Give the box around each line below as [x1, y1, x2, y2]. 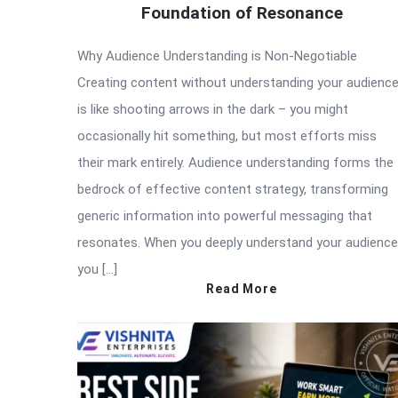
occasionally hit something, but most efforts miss [77, 127, 377, 144]
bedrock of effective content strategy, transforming [77, 180, 388, 197]
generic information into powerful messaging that [77, 207, 372, 224]
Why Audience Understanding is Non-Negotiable [77, 47, 357, 64]
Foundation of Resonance [140, 2, 343, 23]
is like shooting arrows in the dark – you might [77, 100, 348, 117]
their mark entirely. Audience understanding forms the [77, 154, 394, 171]
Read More [206, 281, 277, 296]
